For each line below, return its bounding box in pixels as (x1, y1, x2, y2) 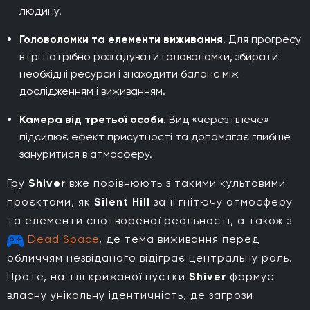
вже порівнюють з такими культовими (66, 176, 286, 190)
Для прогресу (228, 32, 301, 46)
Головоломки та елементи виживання (19, 32, 223, 46)
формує (226, 269, 274, 283)
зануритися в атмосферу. (19, 147, 152, 161)
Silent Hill (94, 194, 150, 208)
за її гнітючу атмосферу (150, 194, 293, 208)
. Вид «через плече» (163, 112, 269, 126)
